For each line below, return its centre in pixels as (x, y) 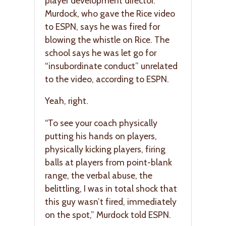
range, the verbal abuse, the (99, 176)
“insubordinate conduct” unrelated (111, 66)
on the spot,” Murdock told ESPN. (108, 215)
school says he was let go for (101, 52)
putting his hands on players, (101, 136)
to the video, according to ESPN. (107, 79)
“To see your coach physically (101, 123)
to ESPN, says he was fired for (102, 26)
